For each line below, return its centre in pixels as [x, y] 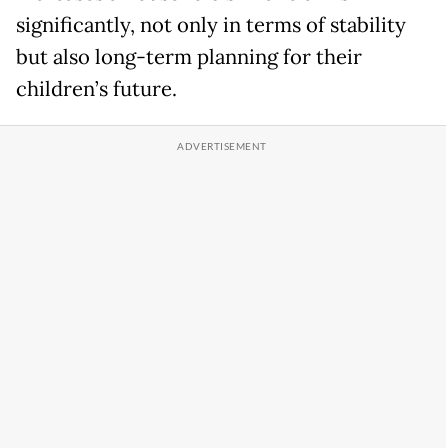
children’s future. [96, 88]
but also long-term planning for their [189, 56]
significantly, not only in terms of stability [211, 24]
